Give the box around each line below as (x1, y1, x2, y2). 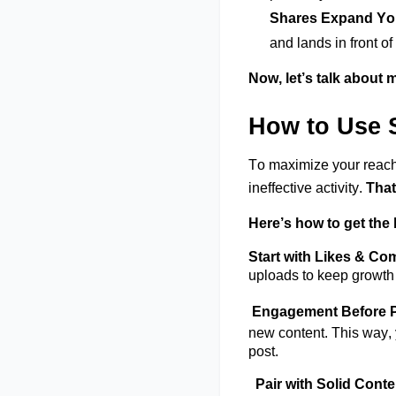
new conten (248, 325, 321, 340)
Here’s (248, 216, 292, 231)
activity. (312, 180, 366, 195)
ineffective (248, 180, 312, 195)
